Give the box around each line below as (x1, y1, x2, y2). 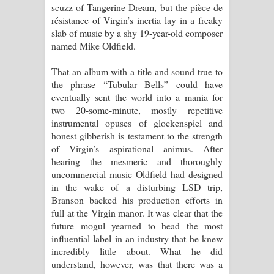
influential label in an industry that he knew (51, 231, 223, 245)
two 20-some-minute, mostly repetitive (51, 103, 223, 116)
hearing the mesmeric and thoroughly (51, 154, 223, 168)
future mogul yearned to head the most (51, 218, 223, 232)
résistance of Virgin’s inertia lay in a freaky (51, 13, 223, 26)
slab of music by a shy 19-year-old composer (51, 26, 223, 39)
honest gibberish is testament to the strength (51, 128, 223, 142)
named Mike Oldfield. (51, 39, 136, 52)
